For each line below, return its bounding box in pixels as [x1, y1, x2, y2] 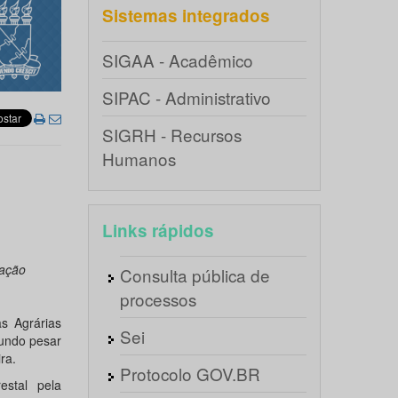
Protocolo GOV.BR [119, 362, 260, 386]
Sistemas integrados [101, 4, 270, 28]
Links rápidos [101, 219, 214, 243]
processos [119, 287, 196, 311]
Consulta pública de [119, 263, 270, 287]
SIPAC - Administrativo [101, 85, 271, 109]
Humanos [101, 147, 176, 171]
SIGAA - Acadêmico [101, 48, 253, 72]
